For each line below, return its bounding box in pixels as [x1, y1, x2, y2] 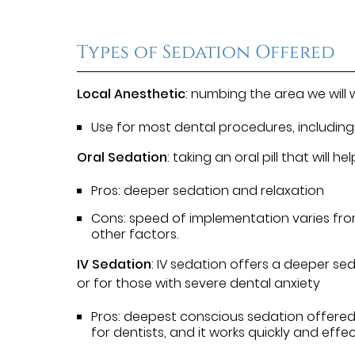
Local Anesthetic [77, 84, 186, 103]
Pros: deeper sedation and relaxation [91, 181, 325, 200]
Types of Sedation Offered [77, 40, 335, 64]
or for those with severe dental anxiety [77, 273, 321, 292]
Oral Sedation [77, 147, 168, 166]
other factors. [91, 224, 179, 243]
